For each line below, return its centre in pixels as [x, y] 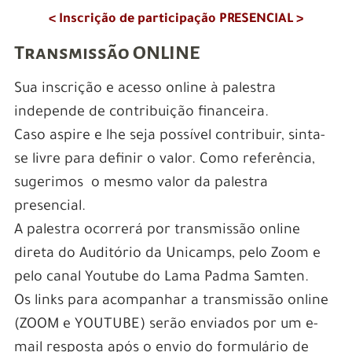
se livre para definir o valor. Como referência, [164, 161]
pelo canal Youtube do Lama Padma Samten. [161, 279]
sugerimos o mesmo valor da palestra [141, 184]
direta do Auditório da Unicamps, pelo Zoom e [167, 255]
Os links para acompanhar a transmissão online [171, 302]
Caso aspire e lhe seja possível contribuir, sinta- [169, 137]
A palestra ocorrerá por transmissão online [157, 231]
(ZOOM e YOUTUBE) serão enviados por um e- [166, 326]
